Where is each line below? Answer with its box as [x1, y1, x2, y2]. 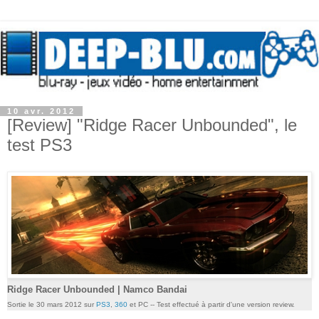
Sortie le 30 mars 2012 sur [7, 300, 96, 308]
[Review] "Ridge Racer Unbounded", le [7, 115, 297, 135]
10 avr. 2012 [7, 106, 75, 115]
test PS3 [7, 135, 72, 155]
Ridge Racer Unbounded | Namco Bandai [7, 283, 187, 295]
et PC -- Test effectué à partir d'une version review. [127, 300, 295, 308]
